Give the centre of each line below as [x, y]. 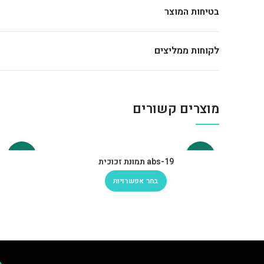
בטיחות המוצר [192, 12]
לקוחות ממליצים [187, 51]
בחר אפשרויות [136, 181]
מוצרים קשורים [176, 109]
